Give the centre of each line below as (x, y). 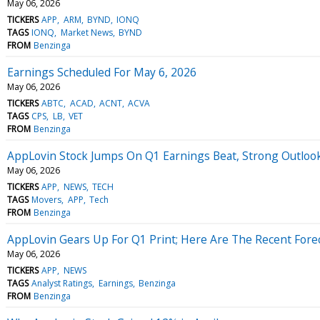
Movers (47, 199)
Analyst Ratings (62, 283)
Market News (86, 32)
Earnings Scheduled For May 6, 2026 (102, 72)
